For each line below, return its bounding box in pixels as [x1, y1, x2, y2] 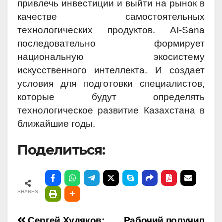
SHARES [17, 188, 38, 194]
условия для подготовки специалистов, [17, 78, 205, 89]
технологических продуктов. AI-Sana [17, 25, 205, 36]
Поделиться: [17, 141, 105, 159]
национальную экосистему [17, 52, 205, 62]
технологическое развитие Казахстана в [17, 105, 205, 116]
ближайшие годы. [17, 118, 95, 129]
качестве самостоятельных [17, 11, 205, 22]
